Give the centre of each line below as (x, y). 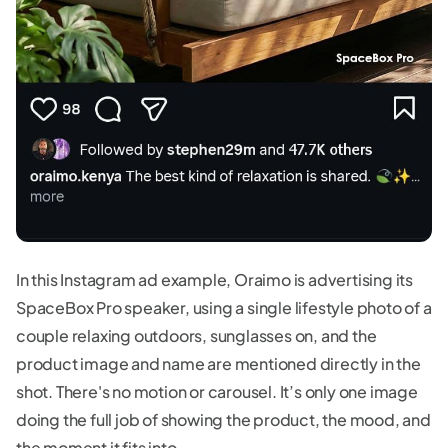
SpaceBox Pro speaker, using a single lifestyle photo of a (224, 308)
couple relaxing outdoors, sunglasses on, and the (196, 336)
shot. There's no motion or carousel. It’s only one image (217, 392)
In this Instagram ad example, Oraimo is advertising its (214, 280)
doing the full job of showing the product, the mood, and (223, 420)
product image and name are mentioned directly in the (218, 364)
